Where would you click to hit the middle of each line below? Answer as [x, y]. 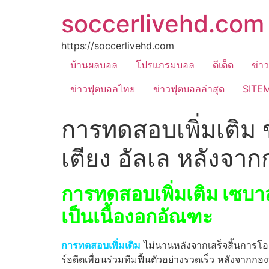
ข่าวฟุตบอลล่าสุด [189, 89]
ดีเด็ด [223, 65]
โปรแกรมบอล [165, 65]
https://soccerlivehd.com [118, 46]
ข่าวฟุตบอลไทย [103, 89]
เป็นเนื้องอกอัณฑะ [137, 216]
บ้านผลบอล [94, 65]
